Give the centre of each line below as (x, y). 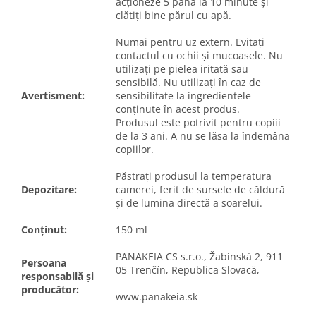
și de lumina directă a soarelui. (189, 202)
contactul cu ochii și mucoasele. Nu (199, 55)
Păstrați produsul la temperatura (194, 176)
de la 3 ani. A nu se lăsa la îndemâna (203, 135)
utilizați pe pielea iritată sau (182, 68)
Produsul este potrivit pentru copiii (198, 122)
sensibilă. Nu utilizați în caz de (188, 82)
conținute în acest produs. (178, 109)
